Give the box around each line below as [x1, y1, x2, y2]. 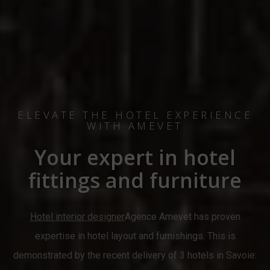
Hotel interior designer [30, 210, 125, 222]
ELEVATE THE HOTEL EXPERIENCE [17, 107, 253, 122]
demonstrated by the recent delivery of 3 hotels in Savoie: [13, 249, 257, 261]
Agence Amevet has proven [124, 210, 240, 222]
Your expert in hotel [34, 143, 236, 171]
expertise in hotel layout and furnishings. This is [34, 230, 236, 242]
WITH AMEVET [87, 118, 183, 133]
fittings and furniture [28, 166, 242, 194]
